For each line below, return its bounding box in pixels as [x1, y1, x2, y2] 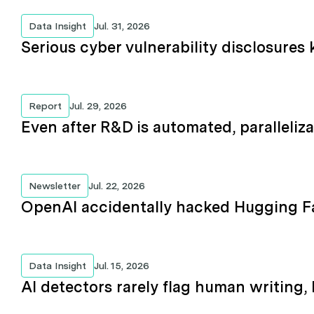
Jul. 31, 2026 [99, 20, 150, 32]
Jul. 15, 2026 [99, 259, 149, 271]
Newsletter [36, 179, 81, 191]
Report [36, 100, 62, 112]
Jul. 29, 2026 [74, 100, 127, 112]
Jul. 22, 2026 [93, 179, 145, 191]
